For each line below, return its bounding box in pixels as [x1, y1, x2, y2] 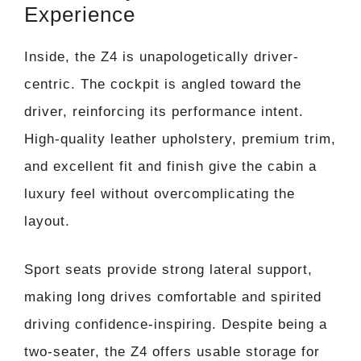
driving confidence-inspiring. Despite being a [24, 316, 327, 332]
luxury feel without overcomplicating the [24, 186, 295, 202]
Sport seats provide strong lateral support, [24, 261, 313, 277]
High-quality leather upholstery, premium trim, [24, 131, 336, 147]
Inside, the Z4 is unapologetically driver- [24, 49, 299, 65]
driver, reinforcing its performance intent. [24, 104, 304, 120]
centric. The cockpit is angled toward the [24, 77, 301, 93]
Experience [24, 2, 135, 27]
